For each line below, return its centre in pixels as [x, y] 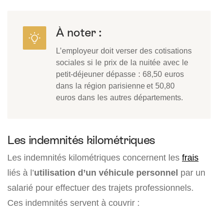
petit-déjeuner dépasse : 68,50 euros [120, 74]
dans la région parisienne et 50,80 [115, 86]
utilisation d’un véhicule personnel [106, 173]
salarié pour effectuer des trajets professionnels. [100, 188]
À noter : [79, 33]
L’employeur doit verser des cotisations [124, 51]
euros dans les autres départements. [119, 98]
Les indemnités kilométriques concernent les [95, 158]
